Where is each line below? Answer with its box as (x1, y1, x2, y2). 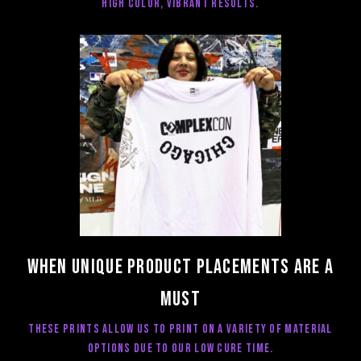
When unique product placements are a (27, 254, 334, 280)
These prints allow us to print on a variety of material (28, 322, 333, 338)
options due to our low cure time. (87, 341, 274, 357)
